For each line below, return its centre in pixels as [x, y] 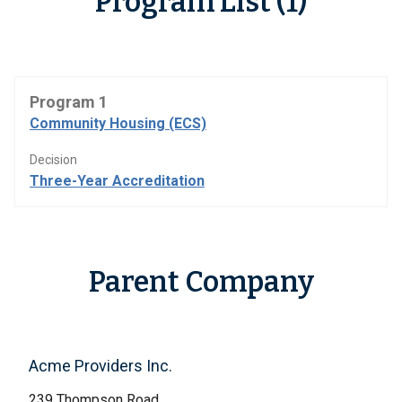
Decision [53, 160]
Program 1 [69, 102]
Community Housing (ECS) [118, 123]
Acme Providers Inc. [100, 366]
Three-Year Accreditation [117, 181]
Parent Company [201, 282]
